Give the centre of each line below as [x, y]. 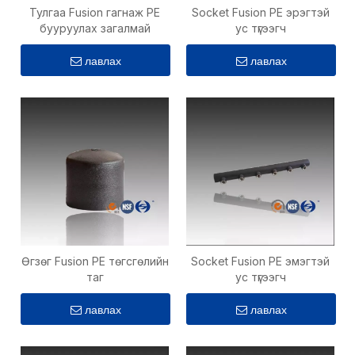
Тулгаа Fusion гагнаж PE [95, 12]
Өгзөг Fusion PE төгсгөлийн [95, 261]
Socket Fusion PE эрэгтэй [260, 12]
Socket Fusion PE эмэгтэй [260, 261]
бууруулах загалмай [95, 28]
